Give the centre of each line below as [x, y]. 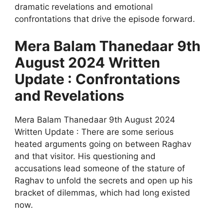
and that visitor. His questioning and [85, 156]
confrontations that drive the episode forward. [105, 19]
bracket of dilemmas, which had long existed [102, 192]
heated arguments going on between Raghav [103, 144]
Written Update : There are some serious [94, 132]
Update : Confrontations [97, 79]
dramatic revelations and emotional [84, 7]
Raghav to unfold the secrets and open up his [104, 180]
